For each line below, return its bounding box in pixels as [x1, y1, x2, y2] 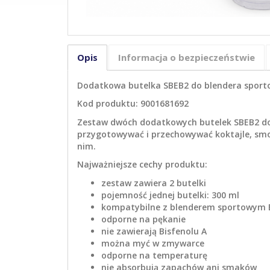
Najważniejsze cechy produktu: [77, 159, 207, 171]
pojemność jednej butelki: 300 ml [101, 189, 239, 201]
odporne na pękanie [101, 213, 186, 225]
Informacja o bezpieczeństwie [118, 51, 255, 63]
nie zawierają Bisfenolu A [101, 225, 207, 237]
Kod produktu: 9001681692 [77, 98, 189, 110]
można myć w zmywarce [101, 237, 204, 249]
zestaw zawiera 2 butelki [101, 177, 206, 189]
